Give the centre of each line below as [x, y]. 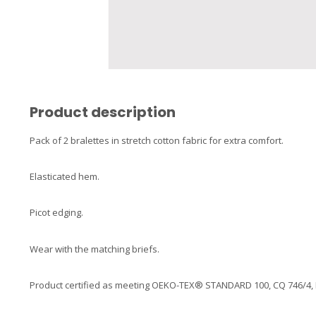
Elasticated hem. [65, 176]
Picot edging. [56, 213]
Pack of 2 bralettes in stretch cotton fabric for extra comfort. [157, 140]
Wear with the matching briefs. [95, 249]
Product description [103, 112]
